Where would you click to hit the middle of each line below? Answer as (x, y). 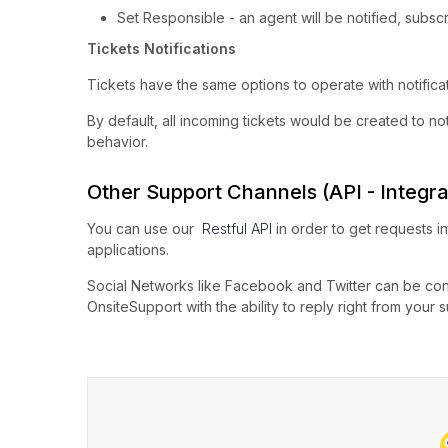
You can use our (144, 229)
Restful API (237, 229)
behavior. (119, 142)
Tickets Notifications (161, 49)
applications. (128, 250)
